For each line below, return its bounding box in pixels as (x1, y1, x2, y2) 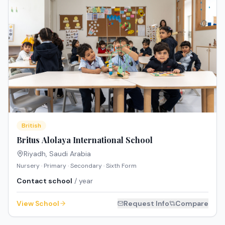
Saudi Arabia (49, 149, 91, 158)
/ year (72, 176, 93, 185)
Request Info (124, 198, 169, 208)
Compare (175, 198, 208, 208)
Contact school (17, 176, 72, 185)
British (22, 121, 41, 130)
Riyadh (24, 149, 46, 158)
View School (17, 198, 59, 208)
